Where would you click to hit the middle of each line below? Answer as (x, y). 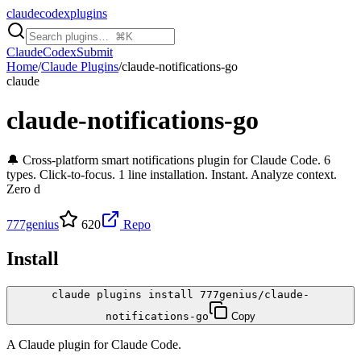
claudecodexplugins (57, 13)
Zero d (23, 189)
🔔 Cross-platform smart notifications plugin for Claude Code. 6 (168, 160)
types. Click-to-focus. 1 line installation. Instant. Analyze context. (172, 174)
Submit (95, 52)
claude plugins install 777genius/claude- (180, 294)
